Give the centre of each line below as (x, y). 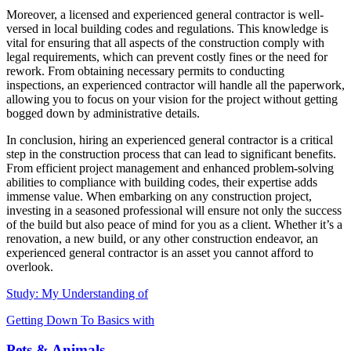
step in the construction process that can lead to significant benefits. (171, 154)
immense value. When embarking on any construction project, (159, 196)
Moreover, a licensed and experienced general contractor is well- (165, 14)
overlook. (30, 266)
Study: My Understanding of (77, 293)
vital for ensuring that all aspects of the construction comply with (165, 42)
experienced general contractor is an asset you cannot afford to (160, 252)
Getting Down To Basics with (80, 320)
